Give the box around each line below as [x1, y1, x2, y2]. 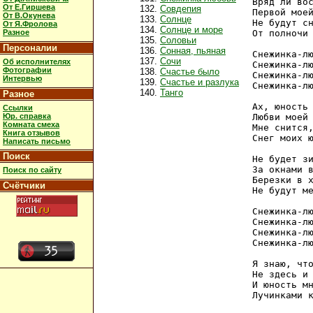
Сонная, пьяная [160, 45, 226, 56]
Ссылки [3, 103, 33, 112]
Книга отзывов [3, 128, 60, 137]
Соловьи [160, 34, 196, 45]
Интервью [3, 73, 42, 82]
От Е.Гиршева [3, 3, 55, 12]
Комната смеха [3, 119, 59, 129]
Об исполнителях [3, 57, 71, 66]
